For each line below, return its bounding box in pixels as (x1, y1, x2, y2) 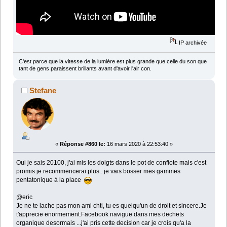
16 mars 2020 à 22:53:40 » (105, 141, 173, 147)
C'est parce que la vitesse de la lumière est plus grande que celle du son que (18, 58, 207, 65)
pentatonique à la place (16, 176, 85, 184)
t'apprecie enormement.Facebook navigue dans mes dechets (16, 211, 184, 218)
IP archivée (177, 39, 207, 46)
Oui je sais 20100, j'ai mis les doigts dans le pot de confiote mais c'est (16, 159, 207, 167)
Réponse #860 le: (60, 141, 105, 147)
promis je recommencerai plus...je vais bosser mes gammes (16, 168, 181, 175)
